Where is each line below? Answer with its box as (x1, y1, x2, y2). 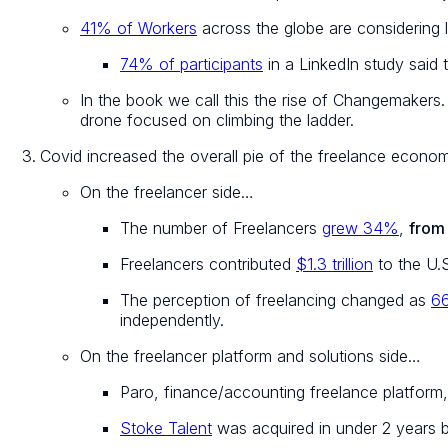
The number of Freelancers (120, 218, 322, 239)
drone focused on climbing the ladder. (80, 110, 354, 131)
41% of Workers (80, 18, 197, 39)
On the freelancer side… (80, 182, 254, 203)
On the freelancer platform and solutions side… (80, 346, 421, 367)
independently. (120, 310, 224, 331)
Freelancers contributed (120, 254, 296, 275)
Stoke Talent (120, 418, 212, 439)
